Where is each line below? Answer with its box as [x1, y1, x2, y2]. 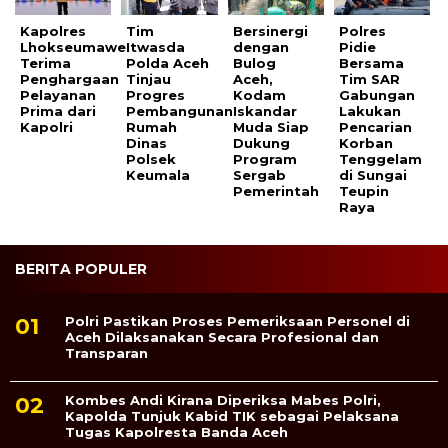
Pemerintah [232, 182, 319, 199]
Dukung [232, 134, 290, 151]
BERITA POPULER [15, 259, 147, 278]
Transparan [65, 344, 148, 361]
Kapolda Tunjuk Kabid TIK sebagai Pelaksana [65, 407, 399, 424]
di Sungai [339, 166, 408, 183]
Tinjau [126, 70, 172, 87]
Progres [126, 86, 186, 103]
